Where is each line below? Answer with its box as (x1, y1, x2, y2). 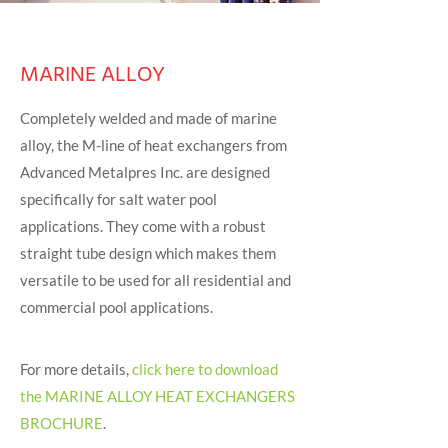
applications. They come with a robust (20, 217, 266, 235)
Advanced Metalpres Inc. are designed (20, 163, 270, 181)
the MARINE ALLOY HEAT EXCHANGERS (20, 387, 295, 405)
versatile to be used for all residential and (20, 271, 291, 289)
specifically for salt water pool (20, 190, 217, 208)
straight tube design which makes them (20, 244, 276, 262)
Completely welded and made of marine (20, 109, 277, 127)
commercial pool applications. (20, 298, 213, 316)
